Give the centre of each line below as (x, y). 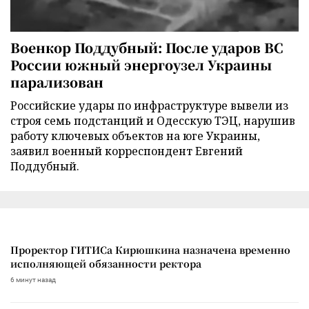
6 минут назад (33, 279)
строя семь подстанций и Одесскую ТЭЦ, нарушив (153, 120)
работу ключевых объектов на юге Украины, (135, 136)
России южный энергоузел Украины (141, 64)
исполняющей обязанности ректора (106, 263)
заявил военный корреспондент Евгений (127, 151)
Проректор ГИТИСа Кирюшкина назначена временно (150, 249)
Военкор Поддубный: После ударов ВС (147, 47)
